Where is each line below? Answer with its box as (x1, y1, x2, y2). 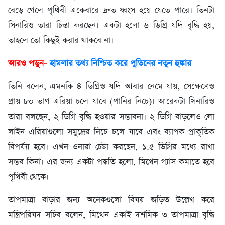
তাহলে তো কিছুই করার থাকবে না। (8, 35, 114, 47)
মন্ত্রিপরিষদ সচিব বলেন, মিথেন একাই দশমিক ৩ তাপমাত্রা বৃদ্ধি (8, 209, 214, 221)
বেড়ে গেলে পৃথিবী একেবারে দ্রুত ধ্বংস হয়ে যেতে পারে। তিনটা (8, 5, 214, 17)
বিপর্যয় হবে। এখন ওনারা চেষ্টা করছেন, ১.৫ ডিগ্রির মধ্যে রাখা (8, 141, 214, 153)
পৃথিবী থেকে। (8, 171, 49, 183)
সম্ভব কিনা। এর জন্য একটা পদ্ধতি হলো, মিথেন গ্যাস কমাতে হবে (8, 156, 214, 168)
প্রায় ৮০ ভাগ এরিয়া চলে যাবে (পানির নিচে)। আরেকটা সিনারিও (8, 96, 214, 108)
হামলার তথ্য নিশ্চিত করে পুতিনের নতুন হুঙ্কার (50, 58, 191, 70)
